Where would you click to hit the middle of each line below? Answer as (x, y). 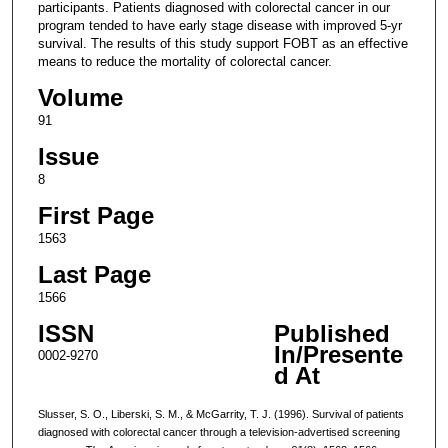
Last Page (94, 275)
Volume (80, 97)
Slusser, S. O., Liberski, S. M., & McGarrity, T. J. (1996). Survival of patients (220, 413)
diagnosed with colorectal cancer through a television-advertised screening (218, 431)
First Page (95, 215)
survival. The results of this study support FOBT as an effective (222, 43)
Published (331, 334)
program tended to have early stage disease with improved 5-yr (219, 25)
